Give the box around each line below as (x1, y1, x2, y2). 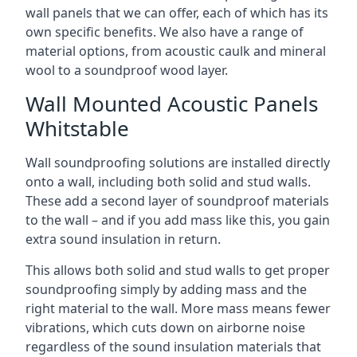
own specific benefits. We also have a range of (25, 22, 304, 41)
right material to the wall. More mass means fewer (25, 299, 331, 317)
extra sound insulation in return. (25, 229, 221, 248)
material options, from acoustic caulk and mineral (25, 41, 326, 60)
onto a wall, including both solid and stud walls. (25, 172, 311, 190)
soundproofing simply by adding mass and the (25, 280, 307, 298)
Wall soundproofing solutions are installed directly (25, 153, 330, 171)
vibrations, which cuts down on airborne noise (25, 318, 305, 336)
